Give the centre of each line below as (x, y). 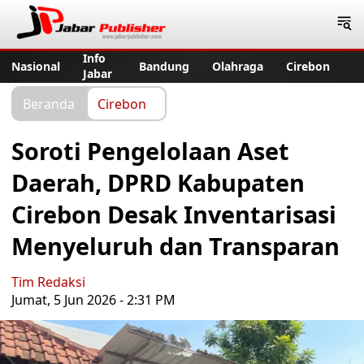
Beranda (49, 103)
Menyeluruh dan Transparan (175, 246)
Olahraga (238, 66)
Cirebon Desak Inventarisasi (174, 214)
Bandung (164, 66)
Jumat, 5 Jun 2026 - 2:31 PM (93, 300)
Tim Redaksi (48, 282)
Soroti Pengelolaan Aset (150, 151)
